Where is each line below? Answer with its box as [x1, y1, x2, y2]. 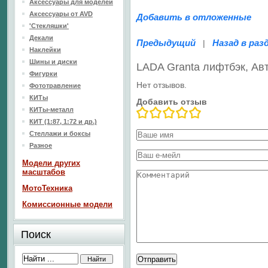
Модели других [22, 159, 80, 167]
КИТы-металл [29, 106, 74, 113]
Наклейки [29, 46, 61, 53]
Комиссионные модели [22, 200, 112, 209]
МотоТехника [22, 184, 72, 193]
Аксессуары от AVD [29, 10, 93, 17]
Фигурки [29, 70, 57, 77]
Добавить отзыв [136, 97, 207, 106]
